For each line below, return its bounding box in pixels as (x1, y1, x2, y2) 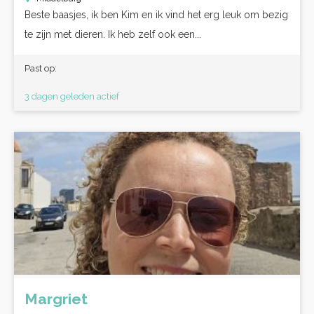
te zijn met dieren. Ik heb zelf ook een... (25, 29, 201, 40)
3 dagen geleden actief (25, 91, 119, 102)
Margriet (25, 290, 88, 308)
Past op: (25, 63, 57, 74)
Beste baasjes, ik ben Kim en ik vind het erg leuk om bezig (25, 9, 288, 20)
